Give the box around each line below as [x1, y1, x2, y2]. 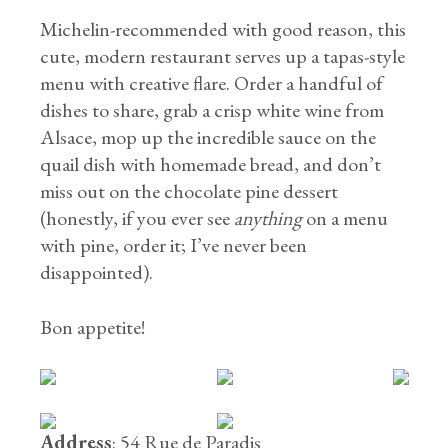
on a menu [302, 205, 389, 231]
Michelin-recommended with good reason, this [40, 16, 407, 42]
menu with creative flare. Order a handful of [40, 70, 384, 96]
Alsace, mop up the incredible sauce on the [40, 124, 377, 150]
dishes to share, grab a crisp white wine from [40, 97, 385, 123]
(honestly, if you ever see [40, 205, 235, 231]
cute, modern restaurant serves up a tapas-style [40, 43, 406, 69]
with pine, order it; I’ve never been [40, 232, 308, 258]
